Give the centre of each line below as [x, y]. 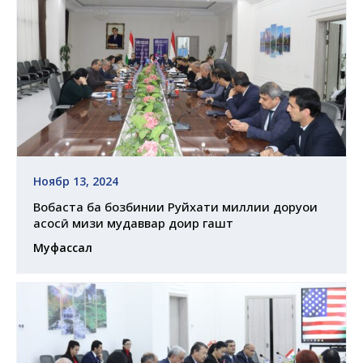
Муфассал [63, 248]
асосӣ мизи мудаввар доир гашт [133, 223]
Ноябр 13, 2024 [76, 181]
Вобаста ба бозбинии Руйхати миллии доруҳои [175, 207]
